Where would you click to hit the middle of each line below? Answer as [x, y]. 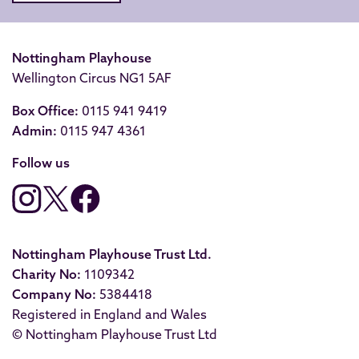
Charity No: [46, 274]
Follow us [41, 163]
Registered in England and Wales [109, 314]
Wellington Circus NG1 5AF [92, 78]
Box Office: [45, 111]
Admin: [34, 131]
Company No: [54, 294]
